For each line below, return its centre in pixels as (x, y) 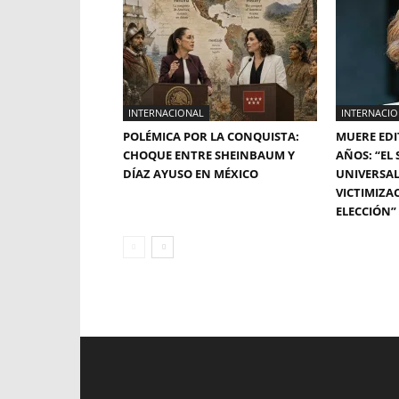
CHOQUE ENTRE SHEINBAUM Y (209, 155)
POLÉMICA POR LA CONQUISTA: (211, 136)
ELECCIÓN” (366, 211)
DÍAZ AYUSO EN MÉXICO (191, 174)
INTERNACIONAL (166, 113)
